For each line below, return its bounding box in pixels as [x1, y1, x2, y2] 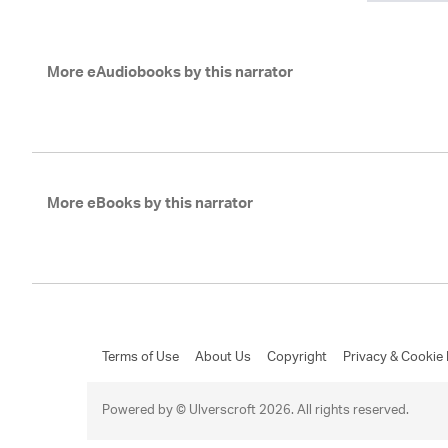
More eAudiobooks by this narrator [47, 60, 293, 89]
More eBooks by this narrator [47, 191, 253, 220]
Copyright [267, 343, 327, 372]
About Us [195, 343, 251, 372]
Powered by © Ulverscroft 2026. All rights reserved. [102, 396, 409, 425]
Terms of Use [102, 343, 179, 372]
